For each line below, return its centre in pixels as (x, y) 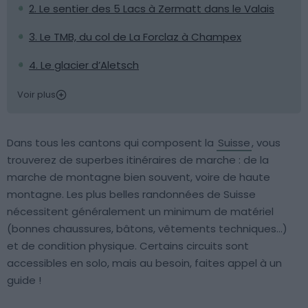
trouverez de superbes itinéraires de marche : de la (138, 160)
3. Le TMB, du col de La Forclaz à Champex (135, 37)
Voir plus (36, 95)
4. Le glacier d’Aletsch (84, 65)
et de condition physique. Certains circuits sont (128, 246)
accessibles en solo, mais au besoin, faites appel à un (144, 263)
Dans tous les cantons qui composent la (112, 143)
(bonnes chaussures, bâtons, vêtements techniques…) (147, 229)
